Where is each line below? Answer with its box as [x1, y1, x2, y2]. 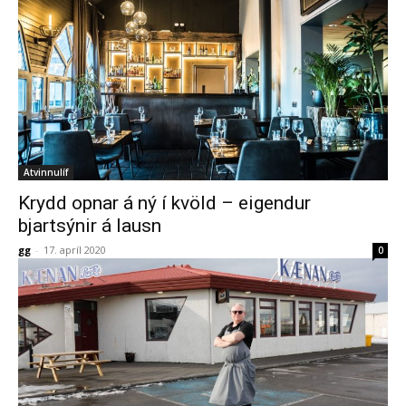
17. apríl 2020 [43, 243, 106, 256]
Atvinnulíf [24, 166, 68, 179]
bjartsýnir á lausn [18, 215, 161, 237]
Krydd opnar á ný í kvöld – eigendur [18, 192, 311, 214]
